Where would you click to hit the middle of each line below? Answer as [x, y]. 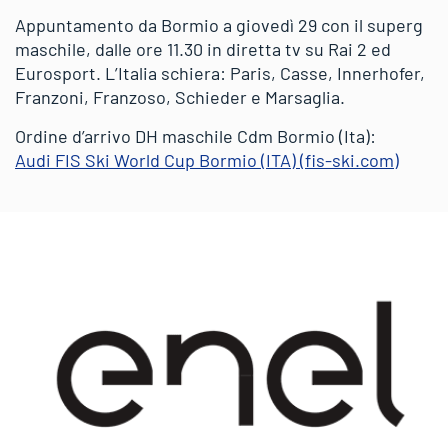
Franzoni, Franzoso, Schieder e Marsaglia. [180, 96]
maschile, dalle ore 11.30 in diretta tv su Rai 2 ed [203, 48]
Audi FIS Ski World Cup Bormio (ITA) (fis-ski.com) [207, 159]
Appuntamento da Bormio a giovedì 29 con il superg [219, 24]
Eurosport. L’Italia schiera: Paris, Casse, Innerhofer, [220, 72]
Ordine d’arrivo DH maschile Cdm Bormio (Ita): [195, 135]
